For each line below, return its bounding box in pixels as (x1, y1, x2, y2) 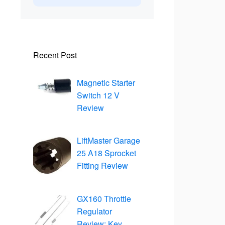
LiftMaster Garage (77, 135, 140, 147)
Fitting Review (77, 160, 128, 172)
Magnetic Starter (77, 76, 135, 88)
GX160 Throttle (77, 193, 131, 205)
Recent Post (33, 49, 77, 61)
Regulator (77, 205, 112, 217)
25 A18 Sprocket (77, 147, 136, 159)
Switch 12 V (77, 89, 120, 101)
